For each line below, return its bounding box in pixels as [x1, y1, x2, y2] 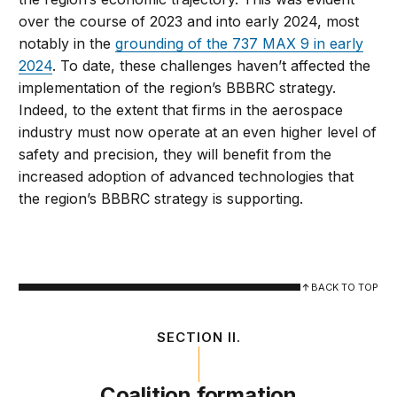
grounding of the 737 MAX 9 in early [115, 35, 364, 53]
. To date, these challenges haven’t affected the [52, 57, 371, 75]
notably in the [19, 35, 116, 53]
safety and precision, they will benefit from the [19, 145, 332, 164]
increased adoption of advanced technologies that [19, 167, 354, 186]
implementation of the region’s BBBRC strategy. [19, 79, 337, 97]
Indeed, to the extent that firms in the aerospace [19, 101, 344, 120]
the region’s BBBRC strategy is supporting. [19, 190, 304, 208]
